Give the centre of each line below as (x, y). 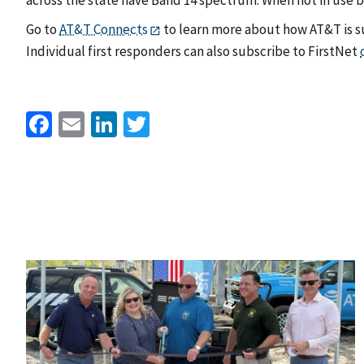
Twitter (188, 121)
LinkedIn (165, 121)
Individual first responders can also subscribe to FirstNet (193, 51)
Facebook (104, 121)
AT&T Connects (104, 30)
